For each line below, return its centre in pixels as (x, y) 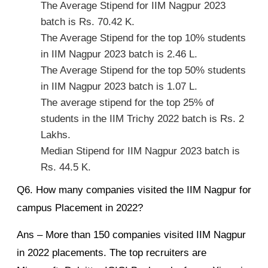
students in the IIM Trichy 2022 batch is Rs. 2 (142, 119)
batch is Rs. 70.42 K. (88, 22)
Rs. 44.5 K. (66, 167)
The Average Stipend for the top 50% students (143, 71)
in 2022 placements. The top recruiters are (112, 253)
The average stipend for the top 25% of (127, 103)
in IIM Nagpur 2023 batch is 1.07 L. (119, 87)
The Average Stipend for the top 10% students (143, 38)
